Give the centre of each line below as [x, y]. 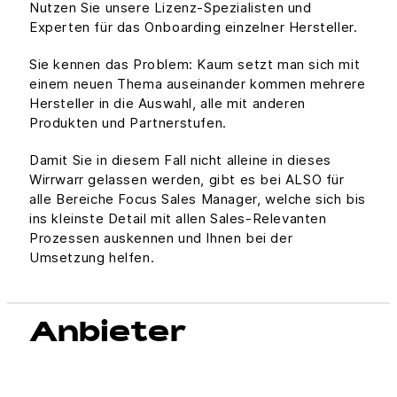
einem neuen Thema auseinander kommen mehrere [198, 84]
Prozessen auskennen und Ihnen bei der [161, 238]
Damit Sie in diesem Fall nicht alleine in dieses [180, 160]
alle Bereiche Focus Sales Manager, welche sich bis [198, 199]
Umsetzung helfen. [92, 257]
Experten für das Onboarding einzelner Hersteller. [194, 27]
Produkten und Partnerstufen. [128, 123]
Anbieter [108, 335]
